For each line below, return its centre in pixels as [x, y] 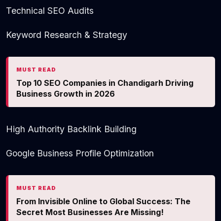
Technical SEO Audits [50, 11]
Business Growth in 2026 [66, 94]
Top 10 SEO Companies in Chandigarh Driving [105, 83]
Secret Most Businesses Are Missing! [90, 212]
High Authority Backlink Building [71, 129]
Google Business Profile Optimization [80, 153]
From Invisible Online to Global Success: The [103, 202]
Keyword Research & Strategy [67, 35]
